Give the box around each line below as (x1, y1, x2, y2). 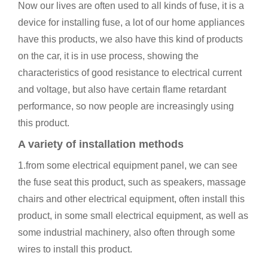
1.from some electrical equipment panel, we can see (18, 160, 237, 170)
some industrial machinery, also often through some (18, 227, 235, 237)
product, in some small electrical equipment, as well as (18, 211, 248, 221)
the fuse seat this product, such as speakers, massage (18, 177, 246, 187)
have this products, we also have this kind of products (18, 34, 243, 44)
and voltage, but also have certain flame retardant (18, 84, 226, 95)
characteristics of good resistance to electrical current (18, 68, 242, 78)
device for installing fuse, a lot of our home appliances (18, 17, 245, 28)
